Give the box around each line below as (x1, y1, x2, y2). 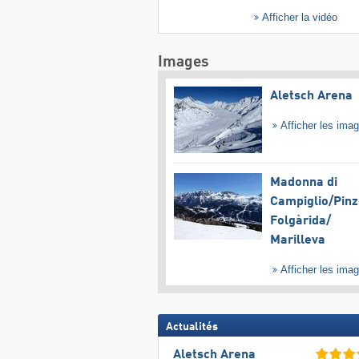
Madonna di (269, 175, 337, 189)
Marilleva (269, 233, 325, 247)
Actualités (165, 321, 218, 333)
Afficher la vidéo (259, 11, 338, 24)
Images (157, 54, 209, 71)
